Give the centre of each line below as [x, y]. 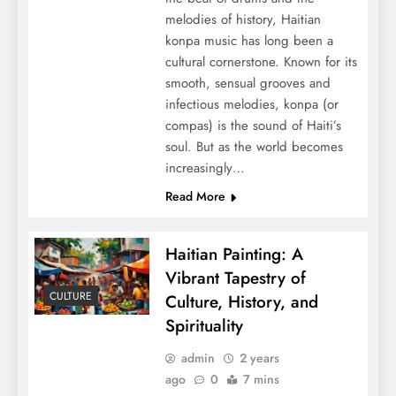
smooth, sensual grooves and [247, 84]
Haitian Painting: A [234, 255]
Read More [195, 197]
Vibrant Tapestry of [235, 278]
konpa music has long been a [249, 41]
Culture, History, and [241, 302]
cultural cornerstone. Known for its [261, 62]
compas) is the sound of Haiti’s [253, 126]
